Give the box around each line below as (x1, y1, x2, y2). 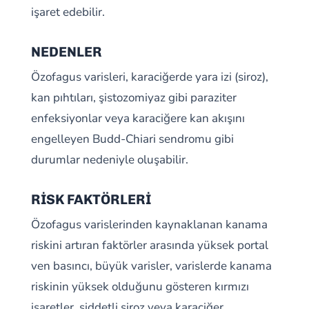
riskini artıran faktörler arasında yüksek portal (30, 237, 268, 253)
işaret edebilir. (30, 4, 105, 20)
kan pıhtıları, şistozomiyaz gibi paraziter (30, 90, 237, 106)
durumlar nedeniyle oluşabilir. (30, 152, 188, 168)
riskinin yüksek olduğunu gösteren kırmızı (30, 279, 249, 295)
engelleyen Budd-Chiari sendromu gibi (30, 131, 234, 147)
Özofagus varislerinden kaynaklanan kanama (30, 217, 268, 232)
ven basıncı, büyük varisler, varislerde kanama (30, 258, 272, 274)
